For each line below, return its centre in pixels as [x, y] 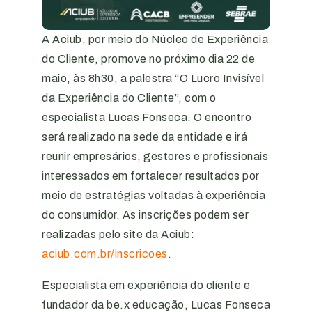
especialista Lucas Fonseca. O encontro [147, 117]
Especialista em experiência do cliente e [146, 285]
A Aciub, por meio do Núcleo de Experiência [155, 39]
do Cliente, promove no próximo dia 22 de [148, 59]
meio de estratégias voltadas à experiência [154, 195]
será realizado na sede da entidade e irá [145, 137]
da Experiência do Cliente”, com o [129, 98]
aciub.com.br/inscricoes [105, 254]
